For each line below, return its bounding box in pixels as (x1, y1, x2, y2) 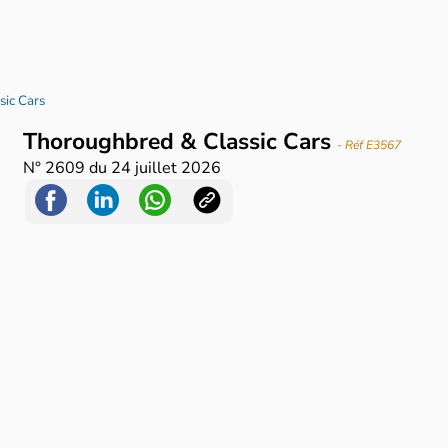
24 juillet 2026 (111, 157, 222, 180)
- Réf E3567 (337, 137, 402, 154)
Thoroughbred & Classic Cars (23, 126, 338, 158)
